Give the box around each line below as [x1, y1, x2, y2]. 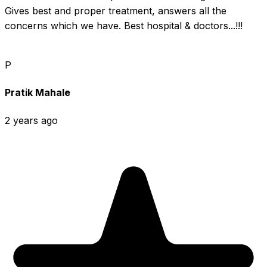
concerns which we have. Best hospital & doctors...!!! [5, 20, 243, 32]
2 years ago [5, 114, 58, 126]
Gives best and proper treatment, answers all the [5, 5, 226, 17]
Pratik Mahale [5, 86, 70, 99]
